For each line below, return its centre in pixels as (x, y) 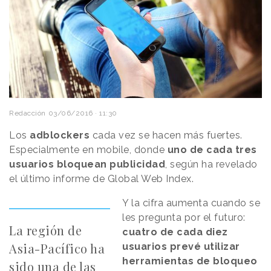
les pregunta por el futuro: (184, 218)
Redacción (28, 113)
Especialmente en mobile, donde (88, 150)
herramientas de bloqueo (190, 261)
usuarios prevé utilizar (181, 247)
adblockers (60, 135)
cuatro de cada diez (175, 232)
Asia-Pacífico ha (57, 249)
